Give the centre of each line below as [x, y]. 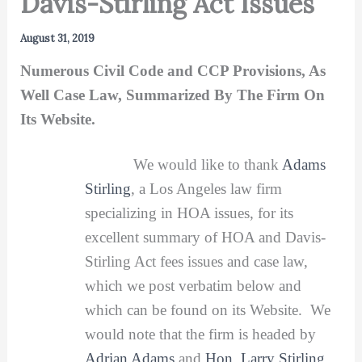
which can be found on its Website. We [207, 309]
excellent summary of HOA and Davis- [205, 237]
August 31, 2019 [57, 38]
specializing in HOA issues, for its [189, 213]
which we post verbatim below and [193, 285]
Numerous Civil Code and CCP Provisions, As [173, 70]
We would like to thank [207, 164]
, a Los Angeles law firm [206, 188]
